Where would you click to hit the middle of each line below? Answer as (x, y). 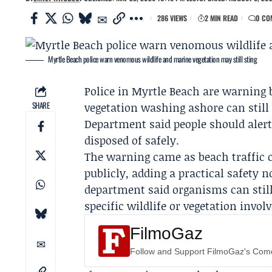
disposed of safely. (132, 140)
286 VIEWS (172, 18)
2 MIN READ (221, 18)
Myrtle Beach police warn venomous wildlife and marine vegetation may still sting (153, 59)
